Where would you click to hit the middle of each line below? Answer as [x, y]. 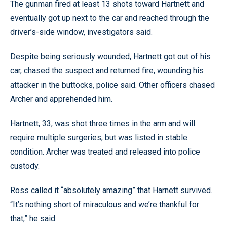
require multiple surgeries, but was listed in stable [99, 137]
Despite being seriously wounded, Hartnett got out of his [110, 56]
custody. [25, 166]
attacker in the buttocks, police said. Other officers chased [112, 85]
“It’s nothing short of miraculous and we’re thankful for [105, 204]
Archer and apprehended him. [61, 99]
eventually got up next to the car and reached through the [110, 18]
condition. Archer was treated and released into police [105, 152]
